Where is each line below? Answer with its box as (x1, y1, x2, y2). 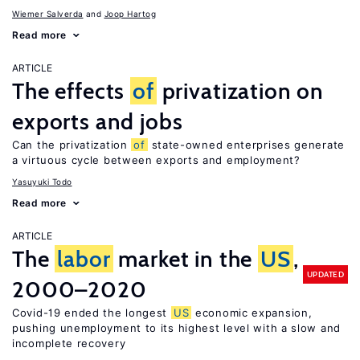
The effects (12, 77, 131, 104)
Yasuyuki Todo (12, 177, 72, 186)
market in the (112, 245, 259, 272)
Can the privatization (12, 138, 132, 151)
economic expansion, (191, 306, 313, 319)
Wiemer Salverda (12, 9, 84, 18)
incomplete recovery (12, 337, 126, 350)
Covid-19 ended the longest (12, 306, 171, 319)
